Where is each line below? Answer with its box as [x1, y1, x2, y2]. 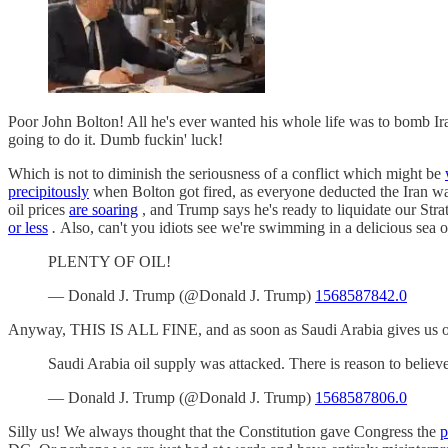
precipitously [8, 182, 89, 200]
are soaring [69, 200, 138, 218]
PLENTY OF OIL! [48, 252, 171, 270]
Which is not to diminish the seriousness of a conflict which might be [8, 164, 445, 182]
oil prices [8, 200, 69, 218]
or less [8, 218, 48, 236]
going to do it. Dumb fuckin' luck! [8, 130, 223, 148]
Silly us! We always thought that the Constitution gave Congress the [8, 422, 440, 440]
